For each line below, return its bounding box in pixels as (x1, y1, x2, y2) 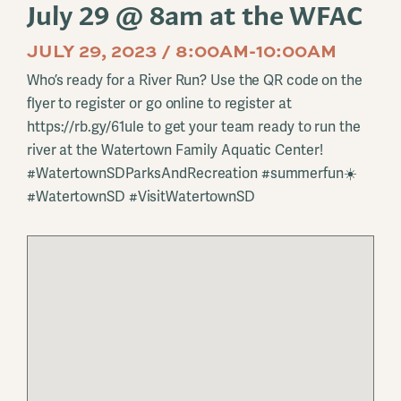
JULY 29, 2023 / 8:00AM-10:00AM (27, 37, 337, 63)
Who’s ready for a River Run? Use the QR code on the (27, 70, 363, 90)
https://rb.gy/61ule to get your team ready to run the (27, 116, 361, 136)
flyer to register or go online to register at (27, 93, 292, 113)
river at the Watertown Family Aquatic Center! (27, 140, 323, 159)
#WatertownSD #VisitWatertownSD (27, 186, 255, 206)
